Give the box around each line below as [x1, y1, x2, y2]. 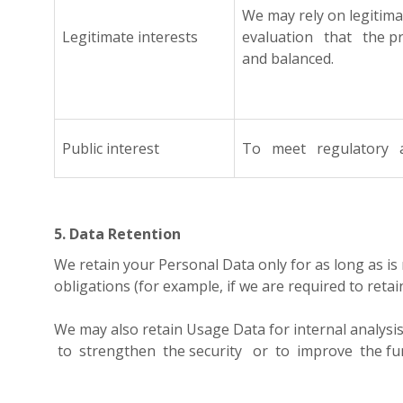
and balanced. [242, 49, 334, 68]
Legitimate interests [62, 27, 198, 47]
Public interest [62, 139, 159, 158]
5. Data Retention [54, 224, 181, 244]
